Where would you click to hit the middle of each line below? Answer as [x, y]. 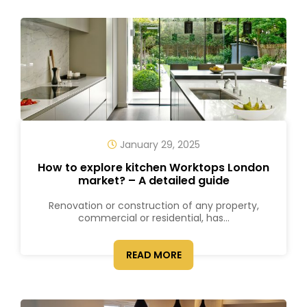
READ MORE [153, 255]
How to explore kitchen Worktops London [153, 168]
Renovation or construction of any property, [153, 206]
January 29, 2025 [158, 145]
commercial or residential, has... [153, 218]
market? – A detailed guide [153, 181]
